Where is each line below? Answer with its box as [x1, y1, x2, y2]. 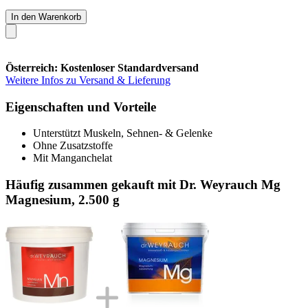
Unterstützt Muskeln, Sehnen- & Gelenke [33, 127, 212, 140]
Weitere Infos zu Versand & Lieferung [5, 74, 170, 86]
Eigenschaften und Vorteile [5, 99, 156, 114]
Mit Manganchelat [33, 152, 112, 164]
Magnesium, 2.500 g [5, 192, 120, 207]
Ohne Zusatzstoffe [33, 140, 113, 152]
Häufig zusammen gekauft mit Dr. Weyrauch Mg [5, 177, 280, 192]
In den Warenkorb [11, 11, 81, 22]
